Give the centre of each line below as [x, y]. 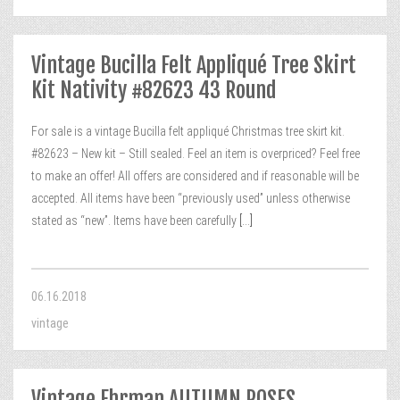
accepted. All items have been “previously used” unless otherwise [191, 198]
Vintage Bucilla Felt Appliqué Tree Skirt [194, 65]
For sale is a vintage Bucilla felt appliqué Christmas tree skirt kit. [188, 131]
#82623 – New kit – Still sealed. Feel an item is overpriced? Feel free [196, 154]
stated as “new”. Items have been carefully [134, 221]
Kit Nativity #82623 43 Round [154, 90]
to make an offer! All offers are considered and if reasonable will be [195, 176]
